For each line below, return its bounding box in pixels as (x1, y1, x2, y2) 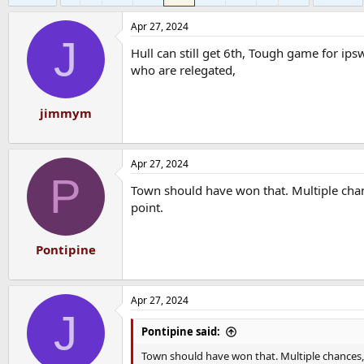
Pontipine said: (141, 324, 220, 339)
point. (131, 198, 163, 215)
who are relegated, (131, 62, 236, 78)
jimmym (39, 104, 92, 121)
